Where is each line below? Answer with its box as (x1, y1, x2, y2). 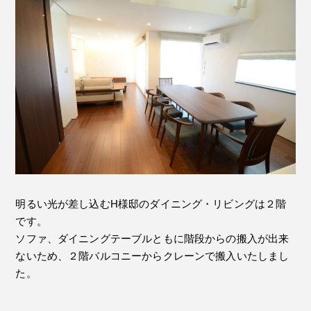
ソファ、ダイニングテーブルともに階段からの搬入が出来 (15, 233, 289, 245)
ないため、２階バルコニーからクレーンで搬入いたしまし (15, 250, 289, 262)
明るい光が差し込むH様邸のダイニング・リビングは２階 (15, 198, 287, 210)
